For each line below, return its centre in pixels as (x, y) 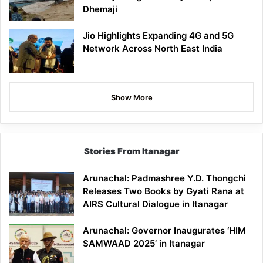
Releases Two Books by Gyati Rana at (163, 191)
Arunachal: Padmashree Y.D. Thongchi (164, 178)
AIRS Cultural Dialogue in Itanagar (155, 204)
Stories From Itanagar (131, 151)
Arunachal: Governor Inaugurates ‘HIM (164, 231)
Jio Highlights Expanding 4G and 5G (158, 36)
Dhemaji (100, 9)
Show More (131, 98)
